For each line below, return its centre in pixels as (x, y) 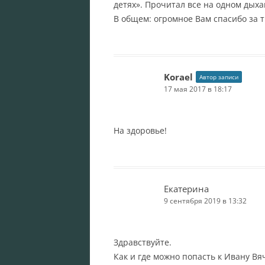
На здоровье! (140, 130)
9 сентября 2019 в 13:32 (205, 201)
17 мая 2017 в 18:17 (198, 89)
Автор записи (219, 77)
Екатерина (186, 188)
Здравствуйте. (143, 242)
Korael (178, 77)
